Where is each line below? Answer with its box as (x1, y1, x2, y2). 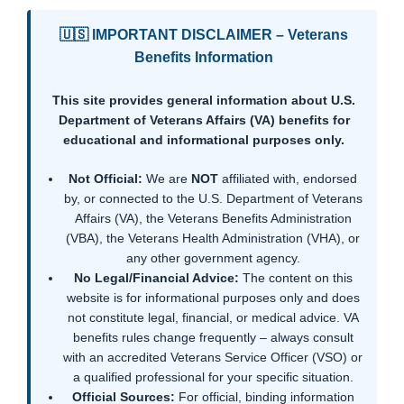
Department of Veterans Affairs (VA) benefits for (58, 112, 350, 127)
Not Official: (69, 170, 142, 186)
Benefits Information (134, 49, 273, 65)
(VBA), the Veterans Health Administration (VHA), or (66, 230, 360, 245)
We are (142, 170, 191, 186)
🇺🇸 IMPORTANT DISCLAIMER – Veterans (60, 26, 348, 42)
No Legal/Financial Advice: (73, 270, 239, 285)
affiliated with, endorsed (218, 170, 357, 186)
